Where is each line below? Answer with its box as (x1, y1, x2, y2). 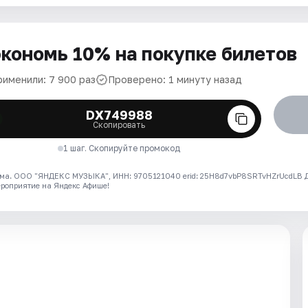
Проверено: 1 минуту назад (108, 73, 242, 85)
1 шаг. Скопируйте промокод (63, 142, 181, 153)
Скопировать (93, 119, 146, 130)
